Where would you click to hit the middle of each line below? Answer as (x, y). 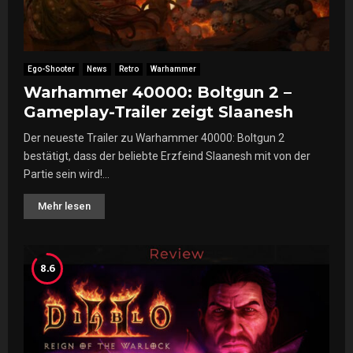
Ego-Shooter (51, 69)
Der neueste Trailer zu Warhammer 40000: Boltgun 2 (154, 138)
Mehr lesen (64, 206)
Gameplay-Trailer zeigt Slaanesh (158, 112)
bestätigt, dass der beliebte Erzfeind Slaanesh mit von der (167, 156)
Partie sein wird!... (67, 175)
